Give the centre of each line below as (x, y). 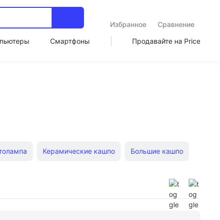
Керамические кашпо (79, 151)
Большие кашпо (157, 151)
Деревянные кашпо (71, 175)
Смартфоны (70, 41)
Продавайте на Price (166, 41)
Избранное (128, 24)
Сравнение (176, 24)
